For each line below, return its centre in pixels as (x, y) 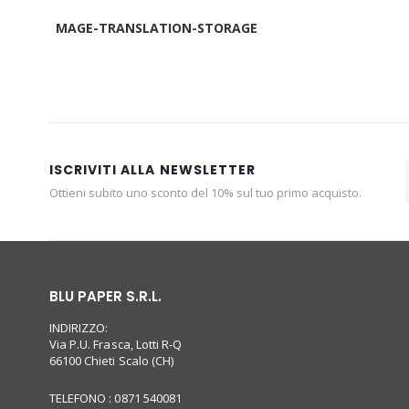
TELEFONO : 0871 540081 (115, 398)
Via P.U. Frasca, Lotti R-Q (115, 344)
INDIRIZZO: (79, 327)
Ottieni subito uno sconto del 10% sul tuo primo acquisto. (205, 192)
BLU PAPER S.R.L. (105, 296)
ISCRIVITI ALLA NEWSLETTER (152, 169)
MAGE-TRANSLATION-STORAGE (156, 27)
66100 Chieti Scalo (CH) (111, 360)
